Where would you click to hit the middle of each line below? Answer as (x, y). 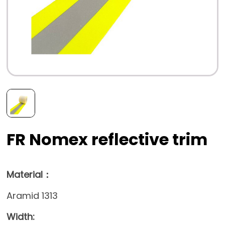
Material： (29, 174)
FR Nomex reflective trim (107, 139)
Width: (21, 216)
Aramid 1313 (34, 195)
